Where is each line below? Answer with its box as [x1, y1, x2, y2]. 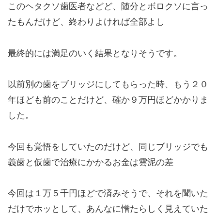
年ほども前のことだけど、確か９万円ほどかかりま [8, 95, 208, 105]
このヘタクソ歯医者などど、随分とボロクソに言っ [8, 1, 208, 12]
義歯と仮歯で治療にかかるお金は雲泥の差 [8, 157, 173, 167]
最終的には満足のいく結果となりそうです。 [8, 48, 182, 58]
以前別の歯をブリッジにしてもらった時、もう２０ [8, 79, 208, 90]
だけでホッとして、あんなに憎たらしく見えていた [8, 203, 208, 214]
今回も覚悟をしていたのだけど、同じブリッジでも [8, 141, 208, 152]
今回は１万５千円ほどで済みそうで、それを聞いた [8, 188, 208, 198]
